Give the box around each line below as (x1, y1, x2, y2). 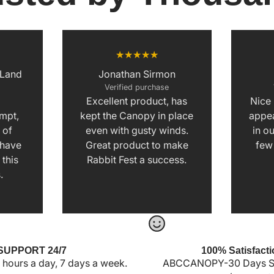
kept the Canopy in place (80, 109, 194, 122)
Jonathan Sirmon (98, 67, 176, 80)
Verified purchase (105, 82, 169, 92)
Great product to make (85, 138, 188, 151)
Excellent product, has (86, 94, 188, 107)
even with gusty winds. (85, 124, 188, 136)
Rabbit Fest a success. (87, 153, 187, 166)
